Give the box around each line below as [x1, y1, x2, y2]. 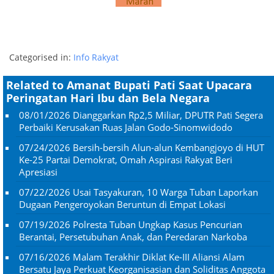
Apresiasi [19, 165, 57, 178]
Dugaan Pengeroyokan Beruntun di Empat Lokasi [19, 198, 226, 210]
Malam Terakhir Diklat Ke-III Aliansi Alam [73, 250, 245, 263]
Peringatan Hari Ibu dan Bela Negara [6, 90, 210, 105]
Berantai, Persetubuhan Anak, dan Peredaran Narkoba [19, 230, 247, 243]
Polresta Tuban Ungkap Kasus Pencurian [73, 218, 242, 231]
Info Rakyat [73, 51, 119, 63]
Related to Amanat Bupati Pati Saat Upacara [6, 77, 252, 92]
